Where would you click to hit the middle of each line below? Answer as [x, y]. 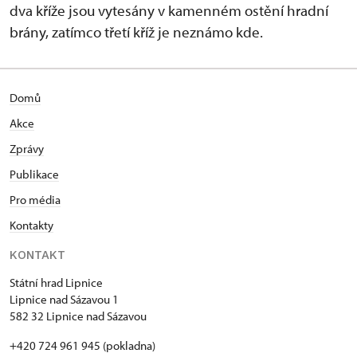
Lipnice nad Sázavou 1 [64, 299]
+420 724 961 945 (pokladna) [82, 345]
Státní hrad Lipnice [56, 282]
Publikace [34, 174]
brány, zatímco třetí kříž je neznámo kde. [136, 31]
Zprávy [27, 149]
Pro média [35, 200]
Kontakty [31, 225]
